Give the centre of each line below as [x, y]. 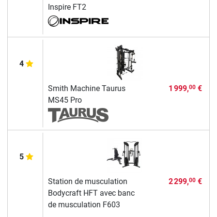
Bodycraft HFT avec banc [91, 193]
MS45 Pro [65, 100]
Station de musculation [87, 181]
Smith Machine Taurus [86, 88]
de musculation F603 [84, 204]
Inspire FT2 [67, 7]
